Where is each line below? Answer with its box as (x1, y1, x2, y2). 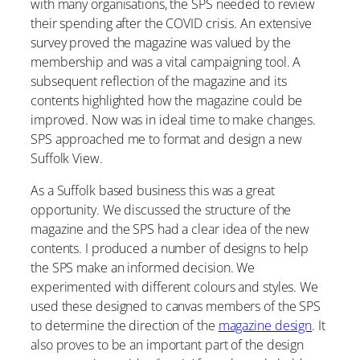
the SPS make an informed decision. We (31, 259, 256, 277)
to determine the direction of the (31, 317, 219, 335)
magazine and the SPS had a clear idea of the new (31, 220, 310, 239)
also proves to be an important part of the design (31, 336, 305, 354)
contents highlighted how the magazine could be (31, 91, 303, 109)
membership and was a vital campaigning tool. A (31, 52, 301, 71)
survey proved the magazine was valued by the (31, 33, 291, 51)
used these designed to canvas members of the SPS (31, 297, 321, 316)
